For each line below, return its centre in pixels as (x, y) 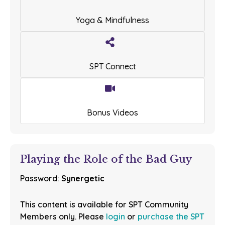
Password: (41, 179)
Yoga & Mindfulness (113, 20)
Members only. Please (63, 217)
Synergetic (83, 179)
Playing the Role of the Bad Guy (106, 159)
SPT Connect (113, 67)
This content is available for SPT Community (104, 205)
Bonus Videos (113, 113)
